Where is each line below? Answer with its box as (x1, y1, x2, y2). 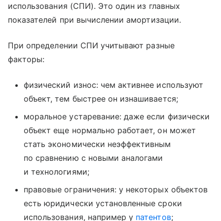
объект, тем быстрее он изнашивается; (24, 94, 178, 104)
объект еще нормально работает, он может (24, 125, 196, 135)
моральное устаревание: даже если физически (24, 111, 210, 121)
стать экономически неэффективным (24, 139, 171, 149)
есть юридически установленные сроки (24, 198, 182, 208)
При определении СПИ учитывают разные (8, 40, 175, 50)
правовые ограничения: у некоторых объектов (24, 184, 208, 194)
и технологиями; (24, 167, 89, 177)
